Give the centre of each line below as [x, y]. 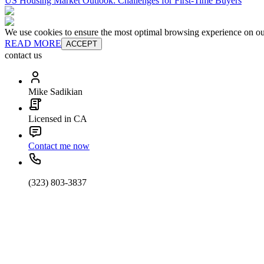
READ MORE [33, 44]
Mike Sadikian [55, 92]
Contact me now [59, 146]
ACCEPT [82, 44]
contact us [23, 55]
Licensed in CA [58, 119]
